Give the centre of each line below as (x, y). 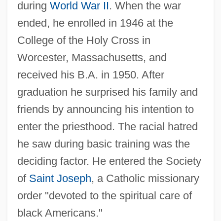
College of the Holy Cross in (84, 40)
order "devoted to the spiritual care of (104, 195)
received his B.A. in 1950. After (91, 74)
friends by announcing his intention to (105, 109)
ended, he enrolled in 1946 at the (95, 23)
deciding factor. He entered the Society (109, 161)
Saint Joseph (60, 178)
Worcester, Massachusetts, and (92, 57)
